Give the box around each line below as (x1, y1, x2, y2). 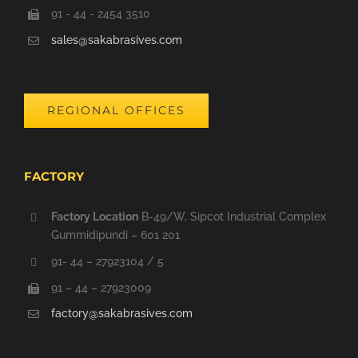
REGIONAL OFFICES (47, 103, 185, 118)
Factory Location (50, 210, 138, 224)
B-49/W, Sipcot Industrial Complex (137, 210, 326, 224)
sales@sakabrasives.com (50, 34, 182, 47)
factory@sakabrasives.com (50, 307, 193, 320)
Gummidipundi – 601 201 (50, 229, 180, 242)
